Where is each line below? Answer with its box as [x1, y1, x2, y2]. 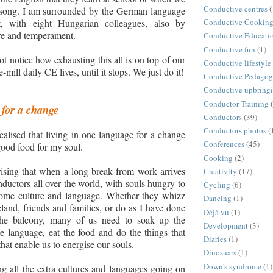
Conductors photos [204, 125, 266, 136]
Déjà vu [204, 206, 229, 218]
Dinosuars [204, 247, 236, 258]
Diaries [204, 233, 227, 245]
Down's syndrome [204, 260, 261, 272]
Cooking [204, 152, 233, 163]
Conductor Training [204, 97, 269, 109]
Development [204, 219, 248, 231]
